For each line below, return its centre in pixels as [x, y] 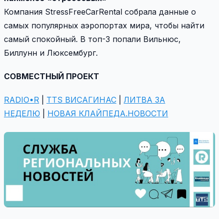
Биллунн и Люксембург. [51, 53]
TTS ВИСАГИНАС [81, 99]
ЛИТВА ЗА [144, 99]
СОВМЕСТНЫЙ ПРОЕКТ [52, 76]
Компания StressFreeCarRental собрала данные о [100, 11]
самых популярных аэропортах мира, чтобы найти [104, 25]
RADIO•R [22, 99]
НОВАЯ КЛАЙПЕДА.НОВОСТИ [108, 113]
